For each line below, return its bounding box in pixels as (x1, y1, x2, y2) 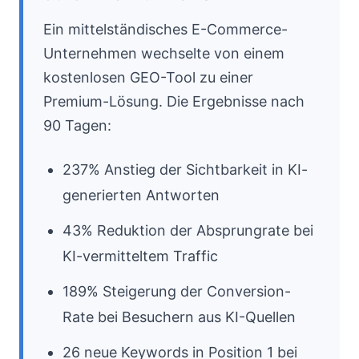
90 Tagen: (43, 117, 111, 134)
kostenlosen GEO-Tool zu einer (43, 69, 253, 86)
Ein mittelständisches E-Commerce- (43, 21, 288, 38)
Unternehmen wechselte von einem (43, 45, 284, 62)
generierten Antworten (63, 187, 220, 204)
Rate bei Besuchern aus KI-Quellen (63, 309, 296, 325)
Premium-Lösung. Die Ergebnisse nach (43, 93, 305, 110)
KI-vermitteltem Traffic (63, 248, 218, 264)
